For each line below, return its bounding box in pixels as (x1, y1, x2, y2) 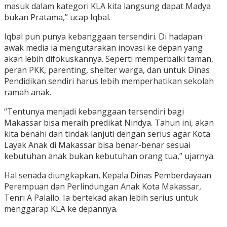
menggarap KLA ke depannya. (4, 203, 118, 215)
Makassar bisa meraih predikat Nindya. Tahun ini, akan (4, 117, 214, 129)
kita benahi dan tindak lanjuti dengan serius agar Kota (4, 128, 210, 140)
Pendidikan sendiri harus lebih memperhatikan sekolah (4, 75, 214, 87)
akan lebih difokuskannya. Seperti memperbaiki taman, (4, 53, 213, 65)
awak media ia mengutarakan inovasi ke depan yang (4, 42, 203, 54)
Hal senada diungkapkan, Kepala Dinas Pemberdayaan (4, 170, 211, 181)
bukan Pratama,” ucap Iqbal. (4, 12, 110, 23)
